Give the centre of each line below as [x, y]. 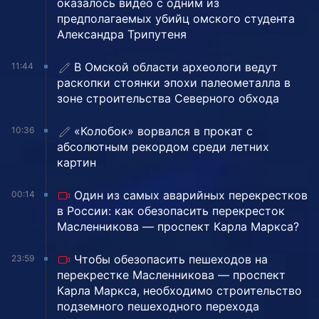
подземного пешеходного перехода [158, 307]
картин [77, 163]
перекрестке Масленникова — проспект [171, 275]
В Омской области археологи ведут [176, 67]
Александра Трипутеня [122, 35]
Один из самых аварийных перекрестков [191, 195]
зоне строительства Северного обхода [168, 99]
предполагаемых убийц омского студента [176, 19]
